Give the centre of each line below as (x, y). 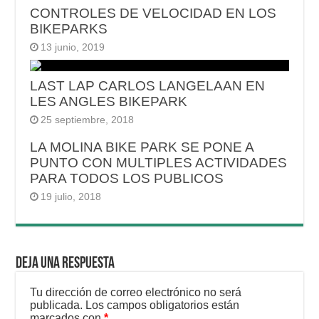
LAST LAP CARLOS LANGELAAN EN (148, 86)
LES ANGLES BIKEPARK (109, 102)
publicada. (57, 305)
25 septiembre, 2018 (88, 120)
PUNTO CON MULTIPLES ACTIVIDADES (159, 163)
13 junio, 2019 (73, 48)
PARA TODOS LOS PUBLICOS (127, 179)
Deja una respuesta (66, 264)
